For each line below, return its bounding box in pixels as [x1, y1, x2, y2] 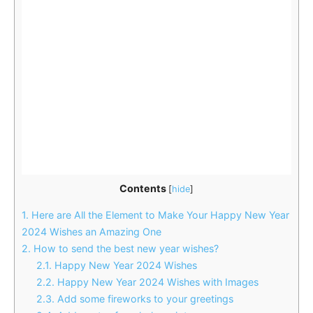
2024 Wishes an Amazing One [22, 225, 161, 238]
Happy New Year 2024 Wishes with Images [54, 275, 259, 288]
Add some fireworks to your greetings [54, 292, 237, 305]
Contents [119, 182, 166, 194]
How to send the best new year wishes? [31, 242, 221, 254]
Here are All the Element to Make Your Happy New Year [29, 208, 289, 221]
